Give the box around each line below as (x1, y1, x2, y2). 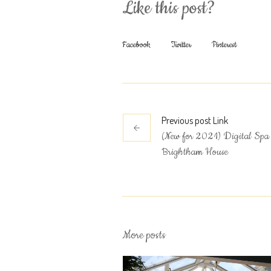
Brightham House (162, 145, 228, 159)
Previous (162, 114, 193, 127)
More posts (122, 228, 166, 243)
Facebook (122, 39, 151, 51)
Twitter (171, 39, 191, 51)
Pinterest (212, 39, 237, 51)
